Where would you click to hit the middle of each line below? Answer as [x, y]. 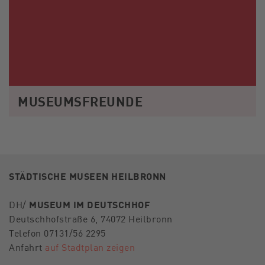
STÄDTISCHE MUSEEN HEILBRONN [88, 176]
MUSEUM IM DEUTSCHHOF [89, 204]
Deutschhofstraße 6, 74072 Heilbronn [91, 219]
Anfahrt [27, 247]
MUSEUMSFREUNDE [80, 101]
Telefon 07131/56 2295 [57, 233]
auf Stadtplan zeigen [90, 247]
